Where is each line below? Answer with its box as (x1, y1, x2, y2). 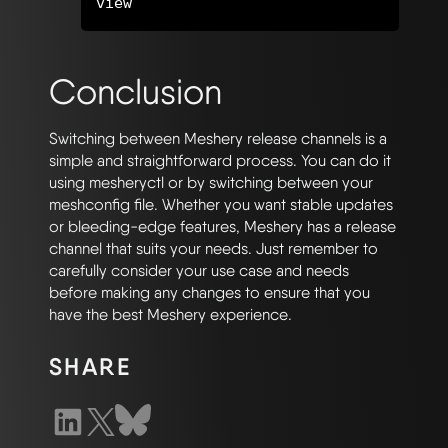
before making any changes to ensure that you (49, 282, 370, 302)
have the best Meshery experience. (49, 304, 292, 324)
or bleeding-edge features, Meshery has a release (49, 216, 396, 236)
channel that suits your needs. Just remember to (49, 238, 378, 258)
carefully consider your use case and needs (49, 260, 349, 280)
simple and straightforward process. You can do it (49, 150, 391, 170)
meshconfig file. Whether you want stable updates (49, 194, 393, 214)
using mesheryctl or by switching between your (49, 172, 373, 192)
